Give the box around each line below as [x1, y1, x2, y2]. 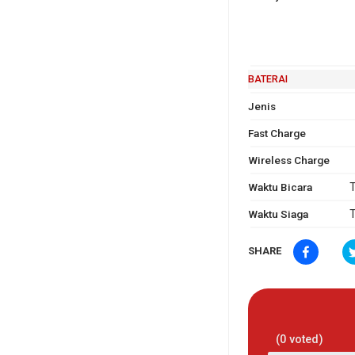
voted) [285, 332, 323, 346]
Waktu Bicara [247, 180, 312, 193]
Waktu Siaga [247, 207, 308, 220]
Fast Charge [247, 126, 306, 139]
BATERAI [247, 72, 288, 85]
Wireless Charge [247, 153, 330, 166]
